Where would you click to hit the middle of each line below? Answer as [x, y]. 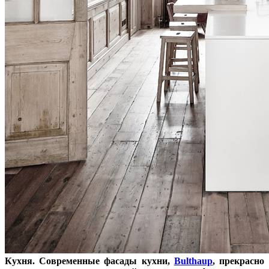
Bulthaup [193, 261]
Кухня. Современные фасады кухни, [89, 261]
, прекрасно [238, 261]
